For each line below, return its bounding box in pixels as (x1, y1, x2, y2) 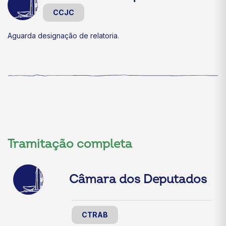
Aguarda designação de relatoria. (8, 31, 119, 40)
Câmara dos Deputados (69, 172, 207, 187)
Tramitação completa (8, 137, 132, 152)
